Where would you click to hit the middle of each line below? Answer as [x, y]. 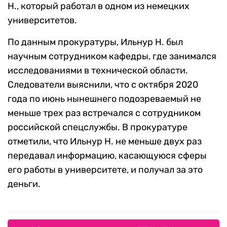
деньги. [24, 184]
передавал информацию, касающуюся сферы [107, 156]
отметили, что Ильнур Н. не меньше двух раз [105, 142]
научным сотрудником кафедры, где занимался [112, 56]
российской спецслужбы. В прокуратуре [98, 127]
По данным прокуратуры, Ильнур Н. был [95, 42]
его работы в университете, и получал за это [105, 170]
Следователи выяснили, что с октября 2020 [103, 85]
